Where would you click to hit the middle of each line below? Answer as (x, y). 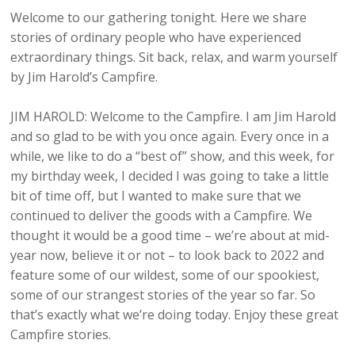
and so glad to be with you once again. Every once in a (170, 137)
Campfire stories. (61, 335)
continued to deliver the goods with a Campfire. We (162, 216)
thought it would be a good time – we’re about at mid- (170, 236)
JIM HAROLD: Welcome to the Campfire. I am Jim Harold (174, 117)
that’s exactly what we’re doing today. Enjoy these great (175, 315)
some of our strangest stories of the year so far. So (163, 295)
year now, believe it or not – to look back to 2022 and (168, 256)
